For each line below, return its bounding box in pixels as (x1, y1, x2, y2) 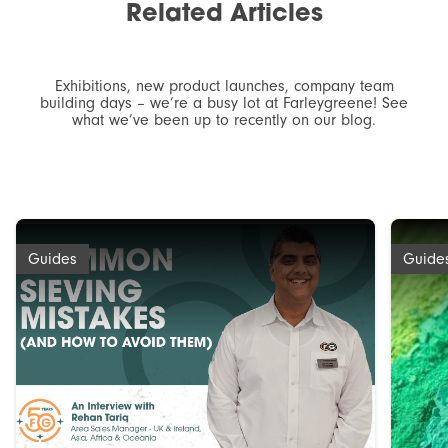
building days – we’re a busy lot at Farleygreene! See (40, 94, 408, 113)
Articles (229, 3, 323, 28)
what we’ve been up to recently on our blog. (72, 111, 376, 130)
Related (125, 3, 230, 28)
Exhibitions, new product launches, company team (54, 77, 394, 96)
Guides (27, 250, 77, 269)
